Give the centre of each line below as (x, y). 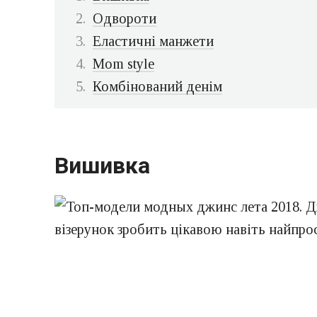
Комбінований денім (157, 87)
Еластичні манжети (153, 41)
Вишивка (102, 165)
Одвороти (125, 19)
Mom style (123, 64)
